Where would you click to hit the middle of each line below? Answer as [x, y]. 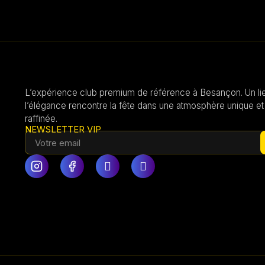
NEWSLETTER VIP [63, 130]
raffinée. [41, 119]
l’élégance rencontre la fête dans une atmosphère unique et [144, 106]
